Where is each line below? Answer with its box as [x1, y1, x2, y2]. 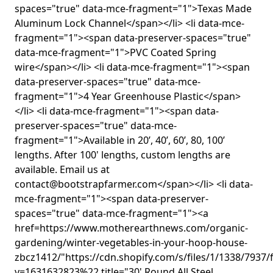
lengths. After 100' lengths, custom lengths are [15, 148, 230, 162]
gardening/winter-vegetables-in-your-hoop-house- [15, 236, 247, 250]
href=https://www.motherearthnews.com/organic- [15, 221, 248, 235]
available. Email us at [15, 163, 110, 177]
